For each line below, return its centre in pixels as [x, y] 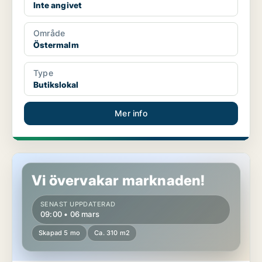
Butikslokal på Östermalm [62, 158]
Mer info [131, 113]
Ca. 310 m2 [112, 233]
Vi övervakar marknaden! [118, 181]
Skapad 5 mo [60, 233]
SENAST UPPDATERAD [78, 204]
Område [49, 33]
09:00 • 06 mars [70, 214]
